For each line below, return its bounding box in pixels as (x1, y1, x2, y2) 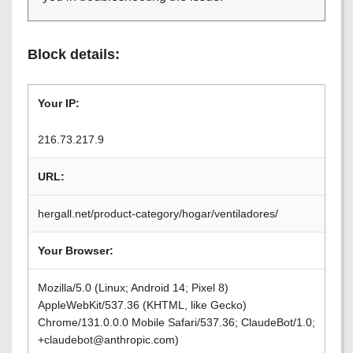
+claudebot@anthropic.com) (38, 333, 179, 346)
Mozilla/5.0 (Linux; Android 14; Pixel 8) (38, 281, 229, 294)
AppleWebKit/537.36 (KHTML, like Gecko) (38, 299, 247, 311)
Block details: (28, 46, 120, 62)
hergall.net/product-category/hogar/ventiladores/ (38, 207, 278, 220)
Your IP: (38, 97, 80, 110)
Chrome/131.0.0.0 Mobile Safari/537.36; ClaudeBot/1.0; (38, 316, 315, 329)
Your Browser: (38, 244, 113, 257)
